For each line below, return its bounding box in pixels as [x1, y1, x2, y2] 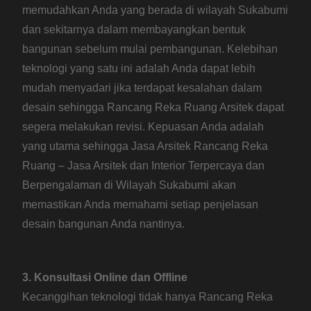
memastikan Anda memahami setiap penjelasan [22, 199, 259, 211]
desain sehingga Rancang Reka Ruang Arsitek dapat [22, 101, 285, 114]
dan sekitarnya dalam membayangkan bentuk [22, 24, 246, 36]
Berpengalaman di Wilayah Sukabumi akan [22, 179, 237, 192]
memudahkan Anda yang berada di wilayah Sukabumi [22, 4, 289, 17]
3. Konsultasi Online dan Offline [22, 271, 188, 284]
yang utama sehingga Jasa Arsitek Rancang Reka [22, 140, 269, 153]
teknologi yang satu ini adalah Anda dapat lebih [22, 62, 256, 75]
